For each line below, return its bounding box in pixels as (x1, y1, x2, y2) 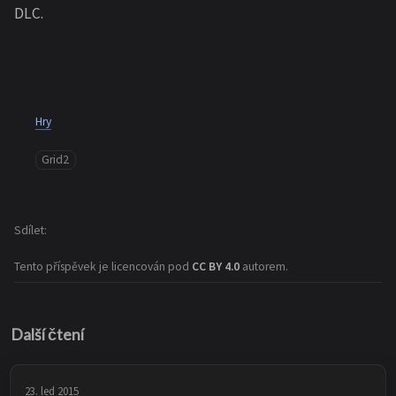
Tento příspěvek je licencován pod (14, 259, 192, 275)
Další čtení (11, 325, 84, 345)
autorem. (242, 259, 288, 275)
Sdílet (14, 223, 44, 239)
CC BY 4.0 (192, 259, 242, 275)
